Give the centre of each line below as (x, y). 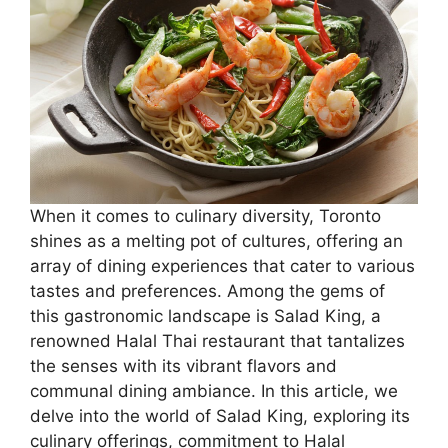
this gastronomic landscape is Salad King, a (205, 316)
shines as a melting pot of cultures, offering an (216, 241)
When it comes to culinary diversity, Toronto (205, 216)
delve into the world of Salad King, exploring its (220, 416)
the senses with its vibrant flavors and (183, 366)
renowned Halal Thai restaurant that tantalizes (217, 341)
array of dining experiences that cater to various (222, 266)
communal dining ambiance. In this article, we (214, 391)
